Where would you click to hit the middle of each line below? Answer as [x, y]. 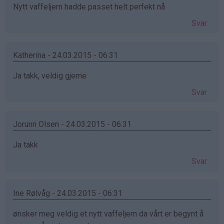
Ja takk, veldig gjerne [50, 75]
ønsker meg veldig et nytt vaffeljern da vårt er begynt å [108, 213]
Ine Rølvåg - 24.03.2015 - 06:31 [68, 193]
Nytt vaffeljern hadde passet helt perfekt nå [89, 6]
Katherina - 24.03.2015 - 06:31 [65, 55]
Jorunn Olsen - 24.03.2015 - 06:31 [72, 124]
